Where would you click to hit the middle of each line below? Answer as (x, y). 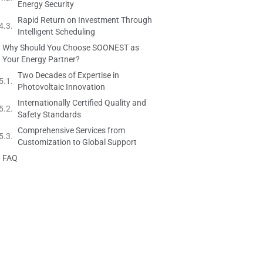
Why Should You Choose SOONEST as (71, 47)
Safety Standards (49, 114)
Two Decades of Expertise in (68, 75)
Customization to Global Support (77, 142)
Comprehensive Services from (71, 130)
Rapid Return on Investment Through (85, 20)
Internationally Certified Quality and (82, 102)
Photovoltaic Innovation (61, 87)
